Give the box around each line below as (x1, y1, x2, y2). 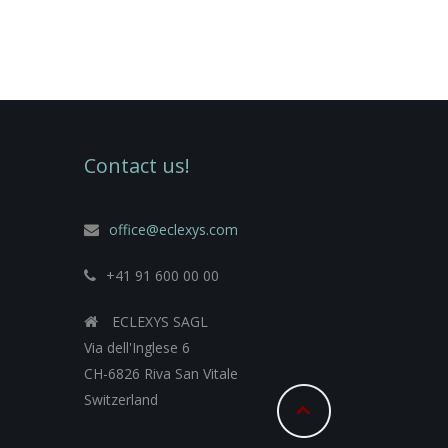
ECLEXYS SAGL (111, 312, 208, 332)
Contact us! (83, 152, 190, 180)
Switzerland (83, 390, 158, 410)
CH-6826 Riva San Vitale (83, 364, 238, 384)
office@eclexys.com (108, 220, 238, 240)
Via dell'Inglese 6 (83, 338, 190, 358)
